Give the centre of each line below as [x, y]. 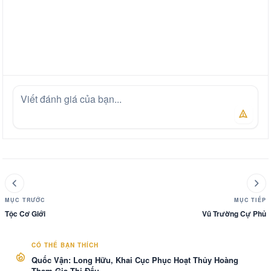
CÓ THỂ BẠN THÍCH [65, 245]
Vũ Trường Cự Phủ [234, 214]
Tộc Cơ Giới [25, 214]
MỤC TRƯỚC [25, 200]
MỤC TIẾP [250, 200]
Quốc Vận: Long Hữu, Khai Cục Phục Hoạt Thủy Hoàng [135, 260]
